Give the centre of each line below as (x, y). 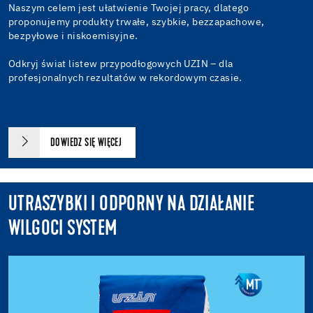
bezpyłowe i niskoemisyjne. (73, 36)
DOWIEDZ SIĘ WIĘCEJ (87, 143)
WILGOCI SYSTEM (63, 229)
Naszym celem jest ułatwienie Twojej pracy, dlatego (129, 8)
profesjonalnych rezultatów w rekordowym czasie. (125, 78)
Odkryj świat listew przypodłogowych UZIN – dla (121, 64)
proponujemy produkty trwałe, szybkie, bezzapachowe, (137, 22)
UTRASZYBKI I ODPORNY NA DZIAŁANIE (132, 205)
